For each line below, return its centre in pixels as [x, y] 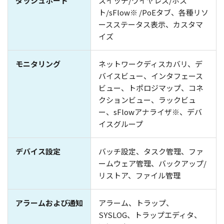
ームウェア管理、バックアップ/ [152, 163]
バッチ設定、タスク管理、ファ [151, 151]
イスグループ [121, 124]
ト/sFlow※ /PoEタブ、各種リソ [153, 12]
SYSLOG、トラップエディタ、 [150, 215]
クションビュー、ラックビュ [147, 100]
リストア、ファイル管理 [139, 175]
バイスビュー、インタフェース [151, 76]
